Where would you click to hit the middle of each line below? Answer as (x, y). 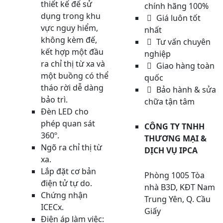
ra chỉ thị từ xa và (73, 64)
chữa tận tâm (170, 102)
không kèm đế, (69, 40)
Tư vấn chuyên (183, 42)
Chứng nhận (64, 195)
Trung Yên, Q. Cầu (178, 199)
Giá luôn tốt (178, 18)
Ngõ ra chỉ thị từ (71, 147)
